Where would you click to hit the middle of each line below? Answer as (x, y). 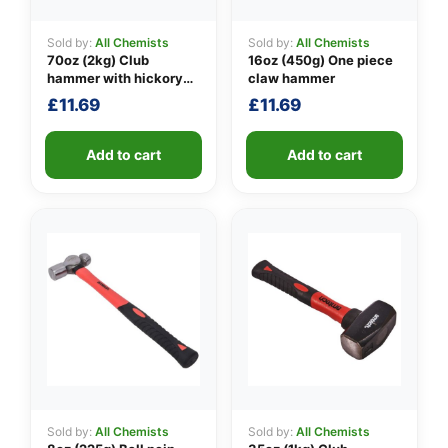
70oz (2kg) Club (98, 59)
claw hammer (291, 77)
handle (69, 95)
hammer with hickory (115, 77)
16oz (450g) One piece (320, 59)
